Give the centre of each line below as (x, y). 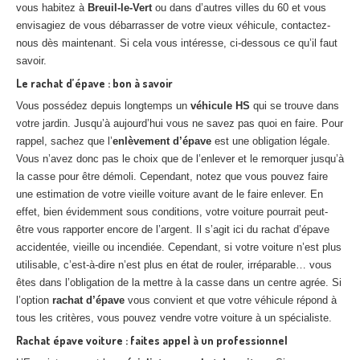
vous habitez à (52, 8)
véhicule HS (220, 106)
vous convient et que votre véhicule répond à (231, 300)
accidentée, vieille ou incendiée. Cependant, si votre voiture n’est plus (179, 247)
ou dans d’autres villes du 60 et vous (239, 8)
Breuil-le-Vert (120, 8)
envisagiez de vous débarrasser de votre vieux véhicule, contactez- (173, 25)
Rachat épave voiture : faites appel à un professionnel (152, 340)
